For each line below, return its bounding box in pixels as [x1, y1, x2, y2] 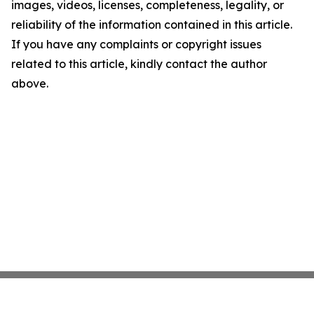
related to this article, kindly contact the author [11, 57, 267, 71]
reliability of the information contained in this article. [11, 18, 292, 32]
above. [11, 76, 48, 90]
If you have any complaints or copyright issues [11, 37, 261, 51]
